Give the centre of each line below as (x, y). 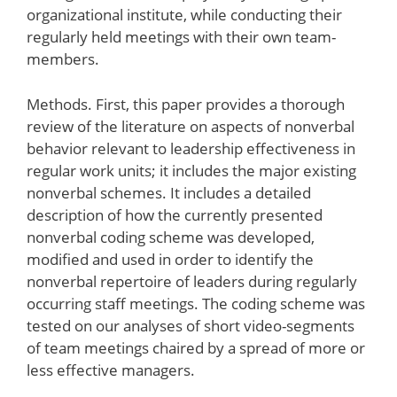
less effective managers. (111, 370)
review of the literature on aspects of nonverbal (191, 126)
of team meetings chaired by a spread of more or (196, 347)
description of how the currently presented (175, 214)
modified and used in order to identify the (170, 259)
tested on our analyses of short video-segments (191, 325)
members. (63, 59)
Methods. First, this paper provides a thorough (186, 104)
